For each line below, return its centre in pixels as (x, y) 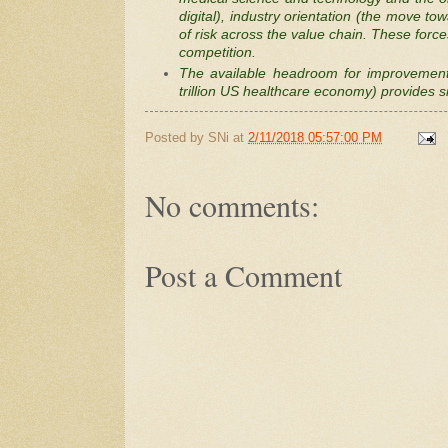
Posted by (176, 137)
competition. (217, 52)
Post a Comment (243, 274)
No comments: (232, 204)
